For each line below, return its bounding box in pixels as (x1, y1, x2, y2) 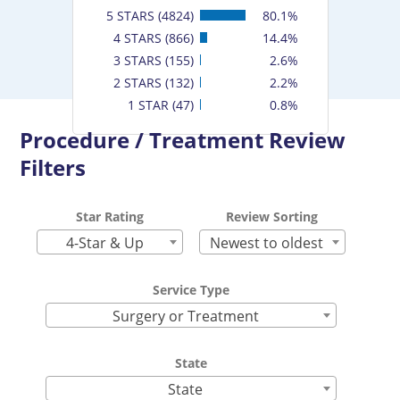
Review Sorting (226, 208, 319, 225)
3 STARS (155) (112, 52, 194, 69)
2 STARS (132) (112, 74, 194, 91)
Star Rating (76, 208, 145, 225)
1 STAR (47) (127, 96, 194, 113)
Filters (20, 153, 87, 182)
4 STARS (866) (112, 29, 194, 46)
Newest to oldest (210, 233, 324, 253)
